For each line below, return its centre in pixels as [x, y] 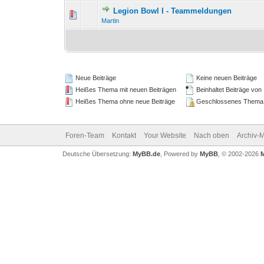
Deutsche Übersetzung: [97, 154]
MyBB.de [146, 154]
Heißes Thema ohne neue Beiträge [125, 101]
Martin [110, 21]
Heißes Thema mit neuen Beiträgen [125, 90]
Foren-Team [85, 136]
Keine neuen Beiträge [226, 78]
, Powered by [180, 154]
